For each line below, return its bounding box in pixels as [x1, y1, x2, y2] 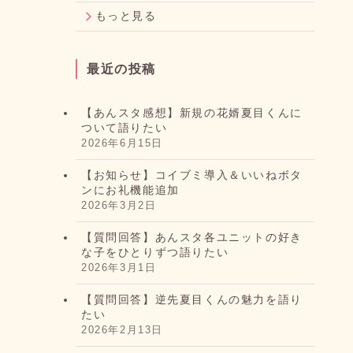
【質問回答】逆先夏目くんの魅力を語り [81, 293, 303, 307]
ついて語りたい [81, 121, 168, 135]
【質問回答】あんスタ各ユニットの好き [81, 231, 303, 244]
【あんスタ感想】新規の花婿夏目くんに [81, 106, 303, 120]
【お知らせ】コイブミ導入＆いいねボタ [81, 169, 303, 182]
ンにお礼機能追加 [81, 184, 180, 197]
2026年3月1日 [81, 262, 157, 274]
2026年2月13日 [81, 325, 163, 336]
